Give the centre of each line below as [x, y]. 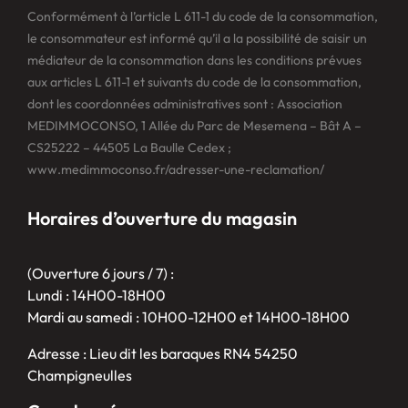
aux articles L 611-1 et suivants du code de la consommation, [194, 82]
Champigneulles [79, 376]
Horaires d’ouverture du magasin [162, 219]
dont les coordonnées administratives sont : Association [184, 104]
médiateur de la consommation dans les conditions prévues [194, 61]
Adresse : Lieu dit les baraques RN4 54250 [162, 354]
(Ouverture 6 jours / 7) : [100, 274]
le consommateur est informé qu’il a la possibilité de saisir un [197, 39]
